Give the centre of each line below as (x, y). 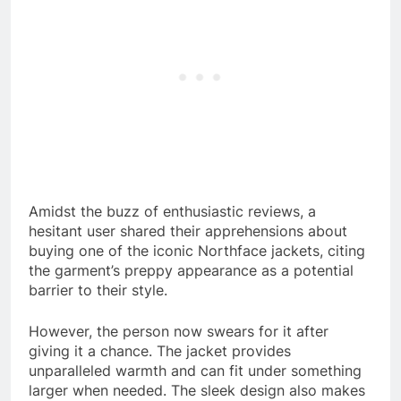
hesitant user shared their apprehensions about (188, 230)
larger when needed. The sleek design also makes (197, 390)
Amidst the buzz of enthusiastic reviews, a (172, 211)
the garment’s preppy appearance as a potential (191, 270)
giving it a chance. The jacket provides (160, 350)
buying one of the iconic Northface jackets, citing (197, 250)
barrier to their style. (98, 290)
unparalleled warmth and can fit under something (195, 370)
